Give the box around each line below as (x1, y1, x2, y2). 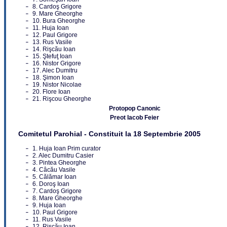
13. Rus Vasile (32, 39, 72, 46)
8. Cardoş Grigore (32, 3, 82, 11)
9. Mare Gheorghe (32, 10, 83, 18)
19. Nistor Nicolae (32, 81, 82, 89)
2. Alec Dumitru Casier (32, 152, 94, 160)
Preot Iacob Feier (110, 114, 159, 122)
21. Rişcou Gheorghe (32, 95, 91, 103)
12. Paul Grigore (32, 31, 78, 39)
